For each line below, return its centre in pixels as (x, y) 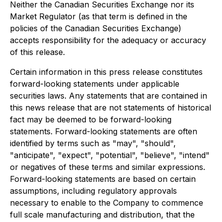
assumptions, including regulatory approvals (93, 191)
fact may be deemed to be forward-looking (91, 119)
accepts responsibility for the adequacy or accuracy (108, 40)
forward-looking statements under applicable (95, 84)
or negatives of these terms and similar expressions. (108, 167)
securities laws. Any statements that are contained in (109, 96)
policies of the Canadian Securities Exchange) (96, 28)
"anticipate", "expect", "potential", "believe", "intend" (110, 155)
